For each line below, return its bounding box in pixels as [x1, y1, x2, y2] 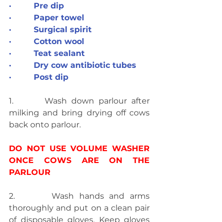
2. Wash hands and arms [9, 191, 150, 201]
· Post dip [9, 72, 68, 82]
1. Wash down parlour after [9, 96, 150, 106]
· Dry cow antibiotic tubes [9, 60, 136, 70]
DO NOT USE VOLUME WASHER [9, 144, 150, 153]
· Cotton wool [9, 37, 84, 46]
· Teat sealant [9, 49, 85, 58]
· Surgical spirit [9, 25, 92, 34]
